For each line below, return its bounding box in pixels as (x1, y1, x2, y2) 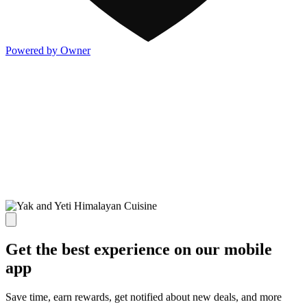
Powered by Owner (5, 45, 90, 57)
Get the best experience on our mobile (5, 241, 272, 258)
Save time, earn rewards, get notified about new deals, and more (5, 291, 282, 303)
